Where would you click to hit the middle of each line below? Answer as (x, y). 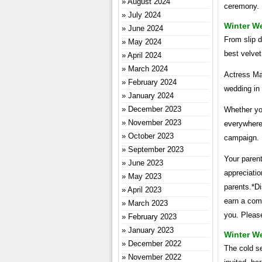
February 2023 (152, 217)
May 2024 (145, 42)
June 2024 (146, 28)
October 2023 (151, 136)
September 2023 (156, 149)
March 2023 (148, 203)
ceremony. (242, 6)
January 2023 (151, 230)
